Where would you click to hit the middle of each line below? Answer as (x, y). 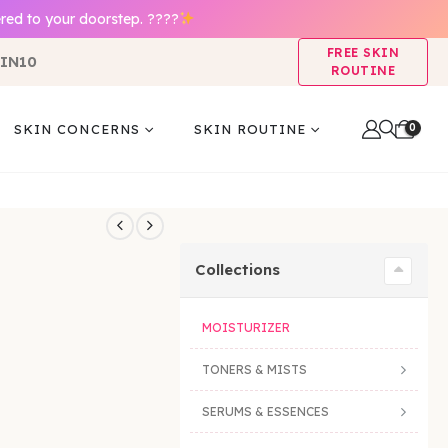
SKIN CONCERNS (77, 128)
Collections (238, 270)
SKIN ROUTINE (250, 128)
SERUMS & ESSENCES (265, 412)
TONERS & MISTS (254, 370)
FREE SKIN (363, 52)
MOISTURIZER (246, 328)
